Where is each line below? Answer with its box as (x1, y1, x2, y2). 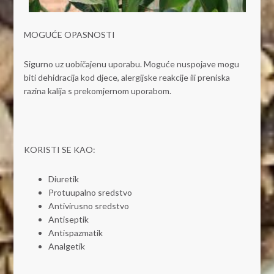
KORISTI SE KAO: (23, 144, 95, 155)
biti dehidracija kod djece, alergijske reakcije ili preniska (23, 72, 230, 83)
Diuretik (48, 173, 79, 184)
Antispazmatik (48, 227, 103, 238)
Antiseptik (48, 213, 89, 224)
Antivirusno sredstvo (48, 200, 129, 211)
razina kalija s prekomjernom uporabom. (23, 85, 171, 96)
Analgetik (48, 240, 85, 251)
